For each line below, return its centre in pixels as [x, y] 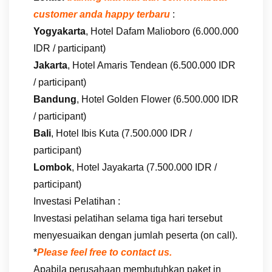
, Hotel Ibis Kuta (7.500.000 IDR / [121, 133]
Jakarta [50, 65]
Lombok [53, 167]
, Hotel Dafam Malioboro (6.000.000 [162, 31]
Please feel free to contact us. [104, 252]
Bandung [55, 99]
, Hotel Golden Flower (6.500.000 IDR [158, 99]
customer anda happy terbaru [103, 14]
